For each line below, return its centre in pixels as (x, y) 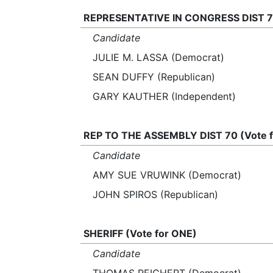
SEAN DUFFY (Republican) (154, 77)
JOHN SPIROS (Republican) (155, 194)
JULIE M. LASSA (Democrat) (158, 57)
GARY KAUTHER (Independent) (164, 96)
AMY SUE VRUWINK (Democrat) (167, 175)
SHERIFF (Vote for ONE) (140, 233)
